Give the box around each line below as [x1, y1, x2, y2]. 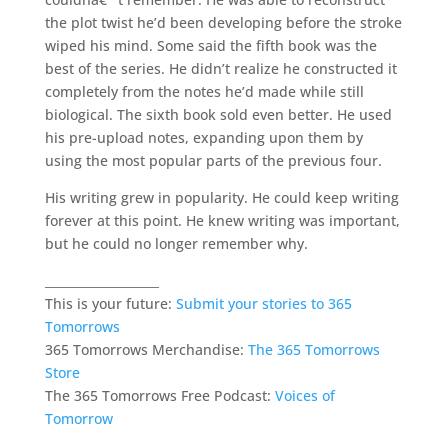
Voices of [274, 385, 335, 405]
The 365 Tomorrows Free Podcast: [44, 385, 275, 405]
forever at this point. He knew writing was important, [44, 210, 400, 230]
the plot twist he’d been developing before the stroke [44, 12, 402, 32]
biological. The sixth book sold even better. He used [44, 104, 392, 124]
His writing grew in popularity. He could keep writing [44, 187, 399, 207]
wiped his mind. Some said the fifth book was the [44, 35, 377, 55]
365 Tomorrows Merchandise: [44, 339, 248, 359]
